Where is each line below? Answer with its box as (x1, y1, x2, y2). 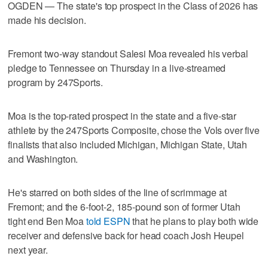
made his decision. (8, 13, 86, 27)
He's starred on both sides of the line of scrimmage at (8, 185, 227, 199)
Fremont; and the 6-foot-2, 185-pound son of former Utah (8, 199, 240, 214)
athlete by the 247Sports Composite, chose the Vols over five (8, 123, 260, 137)
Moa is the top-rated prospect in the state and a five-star (8, 108, 237, 123)
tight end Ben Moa (8, 214, 86, 228)
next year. (8, 242, 48, 257)
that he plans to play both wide (130, 214, 259, 228)
